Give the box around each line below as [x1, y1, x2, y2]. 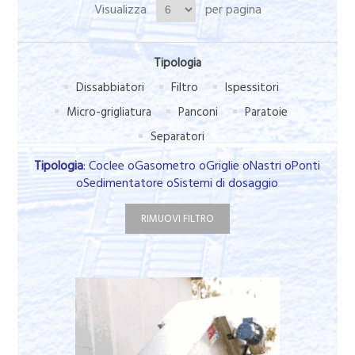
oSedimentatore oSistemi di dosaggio [76, 174, 279, 192]
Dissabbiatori [75, 78, 144, 96]
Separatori [150, 128, 204, 145]
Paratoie [245, 103, 288, 120]
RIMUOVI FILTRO [140, 211, 214, 226]
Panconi [178, 103, 219, 120]
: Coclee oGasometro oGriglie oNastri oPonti [83, 156, 321, 174]
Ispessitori [224, 78, 279, 96]
